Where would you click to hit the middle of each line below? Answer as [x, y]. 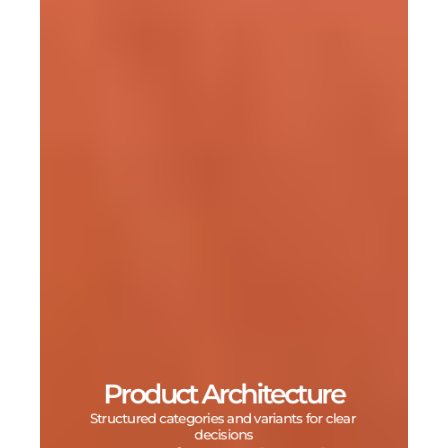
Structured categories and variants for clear [222, 418]
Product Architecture [224, 394]
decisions [224, 434]
